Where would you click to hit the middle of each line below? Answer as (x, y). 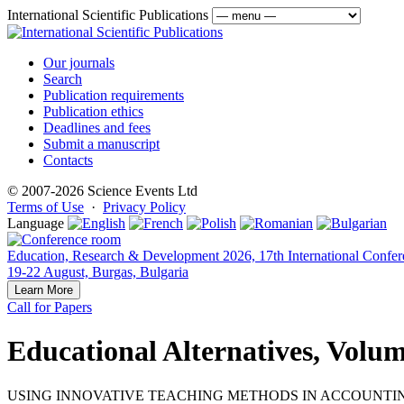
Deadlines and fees (97, 128)
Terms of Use (46, 207)
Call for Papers (50, 307)
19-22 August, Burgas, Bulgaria (98, 272)
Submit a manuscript (101, 144)
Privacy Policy (144, 207)
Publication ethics (93, 111)
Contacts (68, 160)
